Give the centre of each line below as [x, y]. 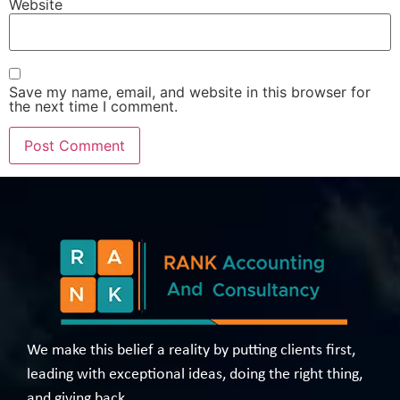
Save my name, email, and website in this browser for [190, 92]
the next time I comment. [93, 107]
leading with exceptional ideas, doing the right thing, [195, 375]
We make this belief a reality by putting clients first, [191, 351]
